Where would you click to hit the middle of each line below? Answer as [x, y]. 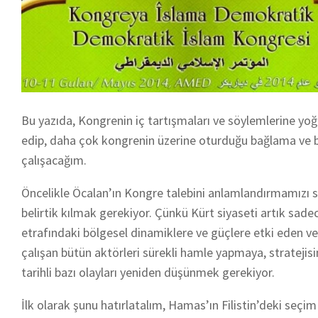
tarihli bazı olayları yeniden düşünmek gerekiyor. [148, 272]
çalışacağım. [54, 160]
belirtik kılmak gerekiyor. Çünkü [106, 212]
